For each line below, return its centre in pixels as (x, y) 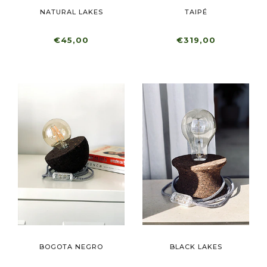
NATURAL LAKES (71, 12)
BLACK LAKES (196, 247)
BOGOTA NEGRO (71, 247)
